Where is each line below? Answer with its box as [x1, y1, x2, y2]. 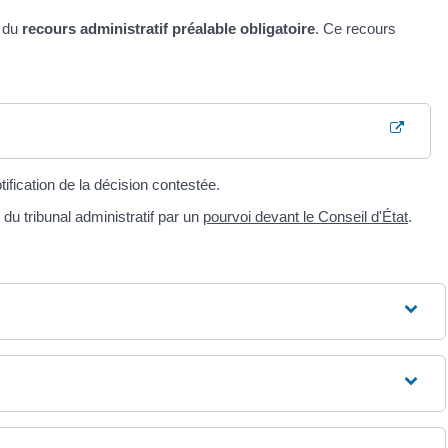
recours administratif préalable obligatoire [22, 19, 315, 37]
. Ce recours [315, 19, 396, 37]
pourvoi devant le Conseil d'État [203, 207, 408, 225]
